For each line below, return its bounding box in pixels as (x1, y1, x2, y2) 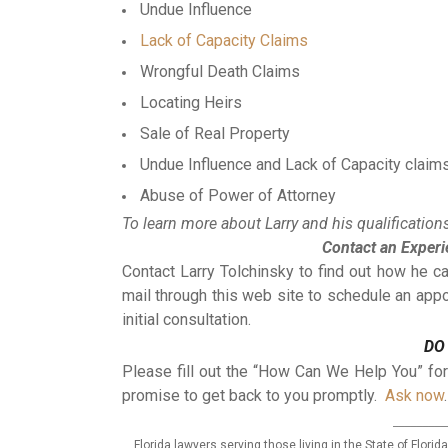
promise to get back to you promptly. (122, 386, 385, 406)
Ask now (385, 386, 444, 406)
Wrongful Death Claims (140, 62, 300, 82)
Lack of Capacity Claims (140, 31, 308, 51)
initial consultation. (122, 310, 251, 330)
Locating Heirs (140, 93, 242, 113)
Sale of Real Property (140, 124, 290, 144)
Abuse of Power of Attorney (140, 186, 336, 206)
